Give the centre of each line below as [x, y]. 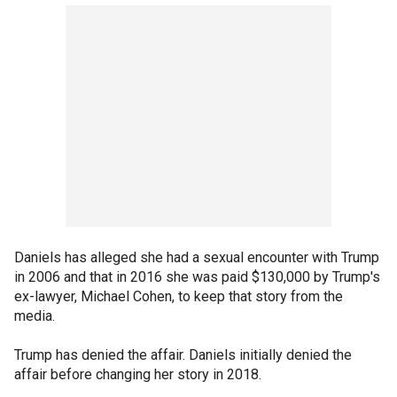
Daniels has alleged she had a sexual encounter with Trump [197, 257]
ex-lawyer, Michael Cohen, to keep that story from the [179, 296]
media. [35, 315]
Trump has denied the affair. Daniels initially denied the [183, 354]
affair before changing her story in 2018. [138, 374]
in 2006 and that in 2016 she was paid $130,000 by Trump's [197, 276]
